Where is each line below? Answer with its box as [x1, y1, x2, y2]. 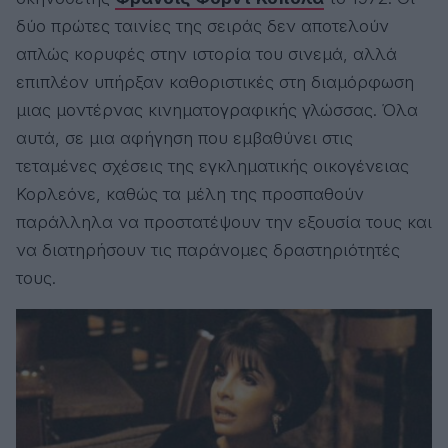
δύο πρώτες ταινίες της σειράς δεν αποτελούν [16, 16, 389, 36]
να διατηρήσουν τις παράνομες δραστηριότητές [16, 240, 400, 260]
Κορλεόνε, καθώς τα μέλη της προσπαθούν [16, 184, 364, 204]
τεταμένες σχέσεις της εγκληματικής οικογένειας [16, 156, 409, 176]
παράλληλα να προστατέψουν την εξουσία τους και [16, 212, 432, 232]
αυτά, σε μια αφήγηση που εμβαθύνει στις [16, 128, 353, 148]
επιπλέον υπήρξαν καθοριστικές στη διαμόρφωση [16, 72, 414, 92]
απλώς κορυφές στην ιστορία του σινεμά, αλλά [16, 44, 397, 64]
